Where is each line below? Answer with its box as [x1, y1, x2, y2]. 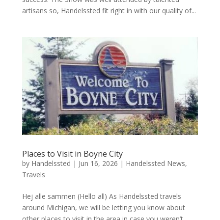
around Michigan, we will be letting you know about [22, 202, 185, 212]
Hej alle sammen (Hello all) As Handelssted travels [22, 191, 181, 201]
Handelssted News [125, 158, 185, 168]
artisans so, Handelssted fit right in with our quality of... [22, 5, 196, 15]
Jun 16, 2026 [78, 158, 118, 168]
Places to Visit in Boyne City [22, 148, 123, 159]
